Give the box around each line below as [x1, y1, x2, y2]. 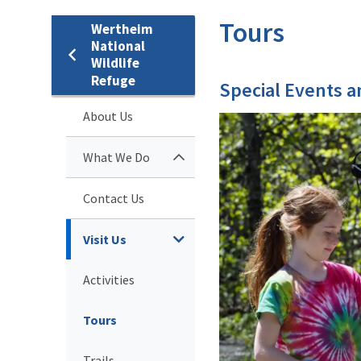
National [91, 36, 145, 55]
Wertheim [91, 19, 153, 38]
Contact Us [83, 189, 144, 206]
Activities [83, 271, 135, 288]
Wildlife [91, 53, 139, 72]
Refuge [91, 71, 135, 89]
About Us [83, 107, 133, 124]
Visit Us [83, 230, 127, 247]
